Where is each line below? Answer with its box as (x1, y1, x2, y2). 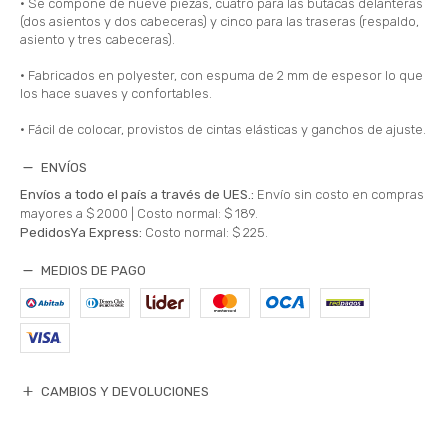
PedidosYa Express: (20, 224, 142, 240)
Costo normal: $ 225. (145, 224, 268, 240)
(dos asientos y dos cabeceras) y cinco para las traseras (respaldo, (20, 13, 419, 29)
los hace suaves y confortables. (20, 85, 212, 101)
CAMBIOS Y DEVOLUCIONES (41, 383, 209, 399)
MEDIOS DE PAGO (41, 262, 146, 278)
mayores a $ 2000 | (20, 205, 137, 221)
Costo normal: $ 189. (137, 205, 258, 221)
